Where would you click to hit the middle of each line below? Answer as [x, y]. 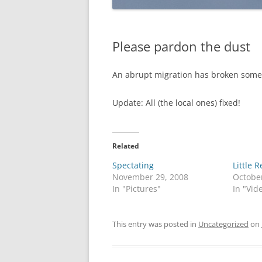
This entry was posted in [155, 224]
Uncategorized [223, 224]
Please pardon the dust [181, 46]
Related [126, 146]
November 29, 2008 [150, 177]
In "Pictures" [137, 189]
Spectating [133, 165]
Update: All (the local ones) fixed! [176, 103]
